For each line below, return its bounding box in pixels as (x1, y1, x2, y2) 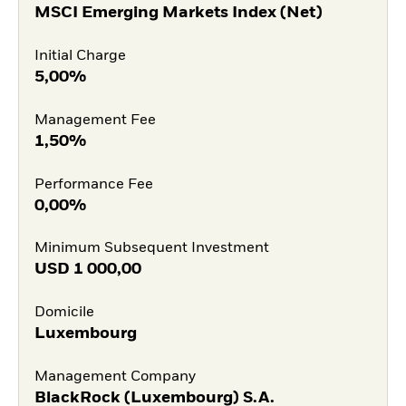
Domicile (34, 305, 94, 320)
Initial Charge (34, 49, 126, 63)
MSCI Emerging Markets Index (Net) (34, 5, 323, 22)
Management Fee (34, 112, 156, 128)
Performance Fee (34, 177, 153, 192)
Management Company (34, 369, 196, 384)
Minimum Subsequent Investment (34, 241, 269, 256)
